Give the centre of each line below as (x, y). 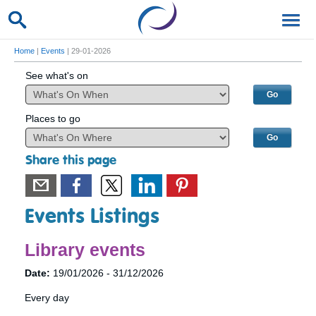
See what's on (56, 75)
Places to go (53, 119)
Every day (47, 298)
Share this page (71, 160)
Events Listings (92, 217)
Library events (85, 250)
